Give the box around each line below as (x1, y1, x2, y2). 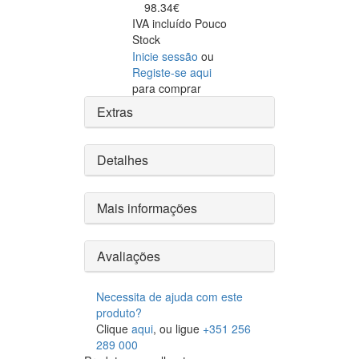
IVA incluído (132, 15, 195, 32)
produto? (96, 305, 142, 321)
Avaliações (97, 247, 160, 266)
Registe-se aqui (132, 64, 212, 81)
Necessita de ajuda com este (96, 288, 243, 305)
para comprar (132, 80, 201, 97)
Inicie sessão (132, 48, 198, 65)
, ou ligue (153, 321, 203, 337)
